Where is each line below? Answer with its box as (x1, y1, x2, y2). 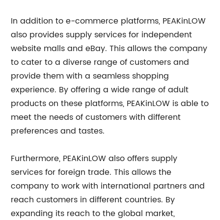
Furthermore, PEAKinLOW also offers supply (11, 152, 178, 165)
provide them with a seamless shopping (11, 70, 169, 82)
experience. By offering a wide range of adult (11, 83, 189, 96)
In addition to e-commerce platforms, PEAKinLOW (11, 15, 206, 27)
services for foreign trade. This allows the (11, 166, 172, 179)
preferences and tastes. (11, 125, 105, 137)
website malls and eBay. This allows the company (11, 42, 208, 55)
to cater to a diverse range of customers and (11, 56, 190, 69)
